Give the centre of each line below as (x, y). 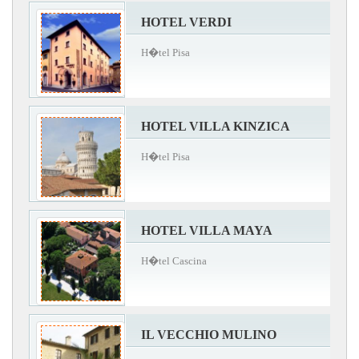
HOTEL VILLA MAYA (207, 230)
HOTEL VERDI (186, 22)
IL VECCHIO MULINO (209, 334)
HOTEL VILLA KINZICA (216, 126)
